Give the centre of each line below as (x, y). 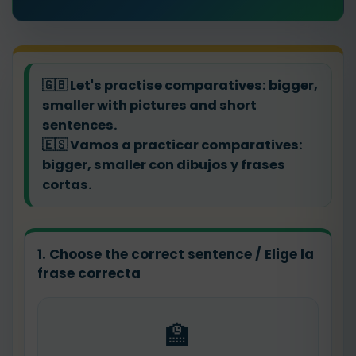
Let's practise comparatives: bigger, (193, 85)
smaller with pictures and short (149, 105)
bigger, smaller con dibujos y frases (164, 165)
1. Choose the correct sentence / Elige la (176, 254)
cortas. (67, 185)
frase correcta (89, 273)
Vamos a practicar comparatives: (185, 145)
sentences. (79, 125)
